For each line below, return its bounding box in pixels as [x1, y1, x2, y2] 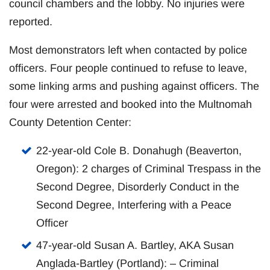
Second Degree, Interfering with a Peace [36, 199, 231, 212]
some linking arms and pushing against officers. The [9, 80, 259, 93]
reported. [9, 16, 52, 28]
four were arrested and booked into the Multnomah [9, 98, 252, 111]
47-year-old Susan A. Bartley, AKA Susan [36, 239, 234, 252]
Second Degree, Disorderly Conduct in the [36, 181, 239, 193]
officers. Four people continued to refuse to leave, [9, 62, 247, 75]
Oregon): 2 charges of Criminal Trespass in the [36, 163, 261, 175]
